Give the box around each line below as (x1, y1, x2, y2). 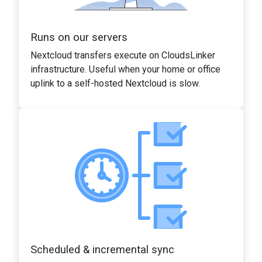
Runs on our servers (30, 30, 127, 43)
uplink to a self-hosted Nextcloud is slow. (30, 77, 200, 89)
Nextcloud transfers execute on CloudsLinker (30, 49, 215, 61)
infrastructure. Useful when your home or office (30, 63, 220, 75)
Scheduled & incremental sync (30, 243, 174, 256)
